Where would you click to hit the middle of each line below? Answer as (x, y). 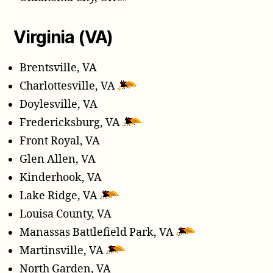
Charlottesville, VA (69, 87)
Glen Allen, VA (58, 160)
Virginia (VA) (63, 37)
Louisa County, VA (66, 214)
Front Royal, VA (60, 141)
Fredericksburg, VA (71, 123)
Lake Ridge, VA (60, 196)
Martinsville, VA (63, 251)
